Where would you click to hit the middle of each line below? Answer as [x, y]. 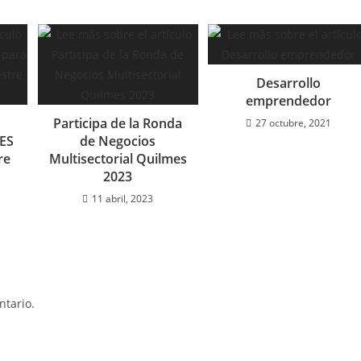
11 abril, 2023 [123, 198]
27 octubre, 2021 [293, 122]
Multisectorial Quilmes [118, 158]
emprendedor [288, 100]
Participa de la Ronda [118, 123]
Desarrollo [288, 83]
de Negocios [118, 141]
